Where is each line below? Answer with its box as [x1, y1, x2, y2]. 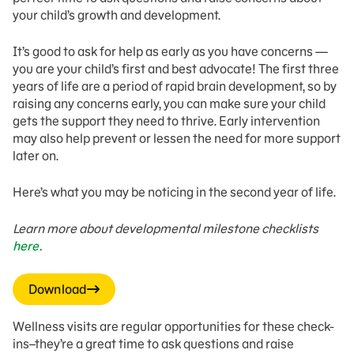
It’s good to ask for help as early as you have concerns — [13, 43, 328, 59]
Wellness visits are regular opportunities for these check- [13, 318, 334, 334]
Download [28, 281, 88, 297]
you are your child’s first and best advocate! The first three [13, 61, 339, 77]
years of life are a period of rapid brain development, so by [13, 78, 337, 94]
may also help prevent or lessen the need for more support [13, 130, 341, 146]
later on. [13, 148, 66, 164]
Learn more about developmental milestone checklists [13, 220, 318, 236]
